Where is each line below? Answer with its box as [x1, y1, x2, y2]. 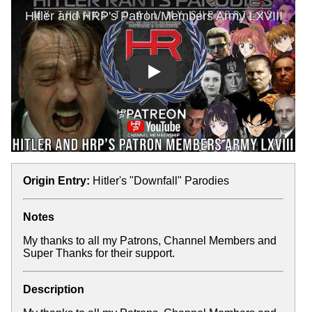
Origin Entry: [23, 174, 90, 187]
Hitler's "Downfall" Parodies [93, 174, 229, 187]
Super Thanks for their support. [23, 247, 175, 259]
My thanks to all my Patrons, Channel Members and [23, 234, 276, 247]
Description [23, 283, 84, 295]
